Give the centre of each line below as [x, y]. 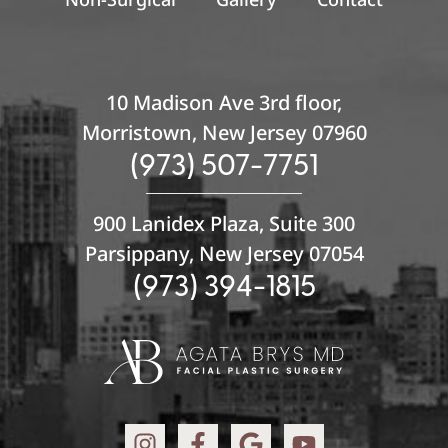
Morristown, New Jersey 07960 [224, 132]
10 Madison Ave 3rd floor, [224, 102]
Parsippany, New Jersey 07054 [224, 253]
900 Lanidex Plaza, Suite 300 [224, 223]
